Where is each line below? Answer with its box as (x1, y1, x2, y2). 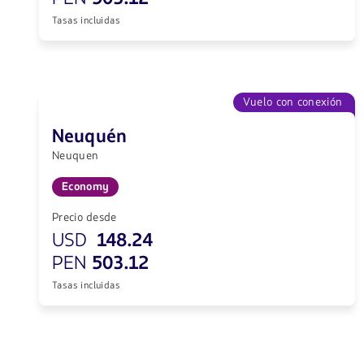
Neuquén (52, 124, 128, 149)
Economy (62, 179, 110, 195)
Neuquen (52, 148, 99, 164)
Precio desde (52, 210, 117, 226)
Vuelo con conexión (242, 94, 343, 110)
